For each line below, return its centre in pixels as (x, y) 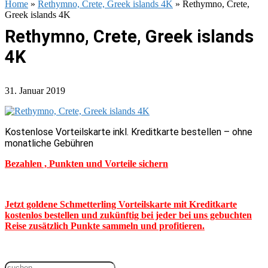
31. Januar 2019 (35, 91)
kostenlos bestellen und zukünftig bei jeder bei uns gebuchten (128, 215)
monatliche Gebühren (49, 143)
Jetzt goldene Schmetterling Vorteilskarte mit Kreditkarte (121, 204)
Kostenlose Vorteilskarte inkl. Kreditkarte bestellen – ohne (129, 132)
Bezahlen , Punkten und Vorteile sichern (86, 164)
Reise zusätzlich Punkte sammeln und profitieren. (105, 226)
